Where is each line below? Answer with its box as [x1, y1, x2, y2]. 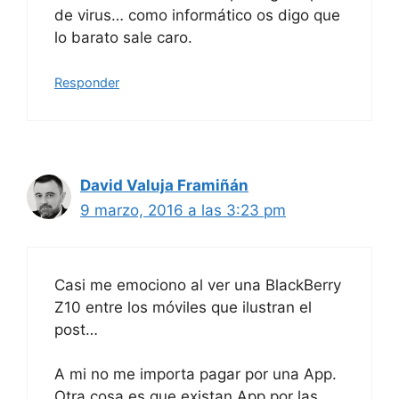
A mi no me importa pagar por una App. [54, 365, 337, 384]
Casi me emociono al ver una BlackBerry [54, 275, 341, 294]
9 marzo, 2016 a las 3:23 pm [80, 201, 286, 220]
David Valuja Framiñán [80, 176, 248, 195]
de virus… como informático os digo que [54, 5, 340, 24]
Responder [54, 75, 119, 91]
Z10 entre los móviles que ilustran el [54, 297, 312, 316]
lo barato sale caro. [54, 28, 192, 46]
